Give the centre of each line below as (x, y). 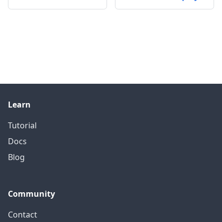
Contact (23, 215)
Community (31, 194)
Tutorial (22, 125)
